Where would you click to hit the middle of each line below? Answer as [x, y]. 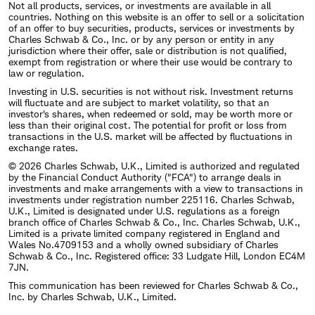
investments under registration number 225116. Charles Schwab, [152, 199]
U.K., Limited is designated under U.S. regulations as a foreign [144, 210]
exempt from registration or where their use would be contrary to [150, 61]
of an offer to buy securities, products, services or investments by [152, 27]
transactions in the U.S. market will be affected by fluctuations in [150, 136]
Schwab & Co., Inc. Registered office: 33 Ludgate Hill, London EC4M [157, 255]
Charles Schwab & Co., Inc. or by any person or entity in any [141, 39]
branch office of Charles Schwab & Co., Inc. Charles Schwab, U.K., [154, 221]
